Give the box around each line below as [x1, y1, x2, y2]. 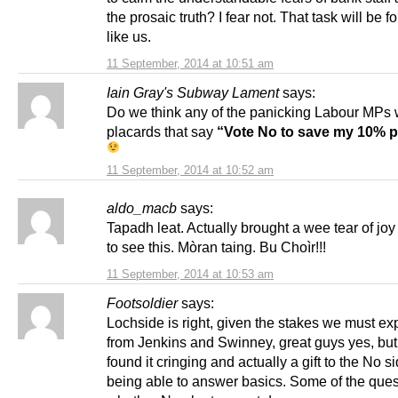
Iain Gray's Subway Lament [107, 84, 279, 100]
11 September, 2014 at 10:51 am [107, 56, 274, 70]
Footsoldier [107, 294, 178, 311]
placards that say [107, 123, 217, 139]
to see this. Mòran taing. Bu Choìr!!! [107, 238, 326, 255]
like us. [107, 28, 151, 44]
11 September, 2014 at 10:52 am [107, 163, 274, 177]
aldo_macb [107, 199, 177, 216]
